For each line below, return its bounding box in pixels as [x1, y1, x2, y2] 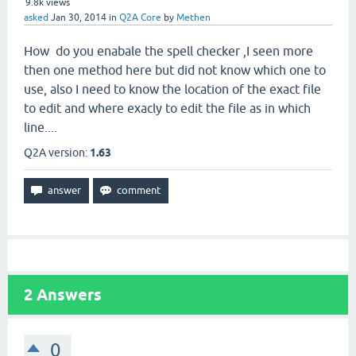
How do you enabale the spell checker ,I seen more [24, 44, 313, 58]
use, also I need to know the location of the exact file [24, 82, 321, 96]
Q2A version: [24, 146, 90, 159]
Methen [176, 12, 211, 23]
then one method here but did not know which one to [24, 63, 326, 77]
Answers [33, 285, 102, 304]
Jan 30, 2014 [51, 12, 106, 23]
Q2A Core [119, 12, 161, 23]
